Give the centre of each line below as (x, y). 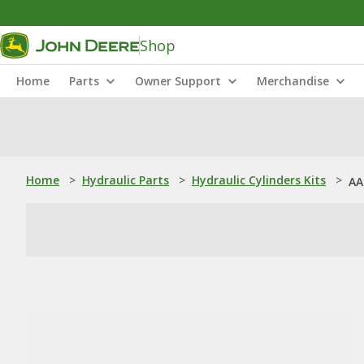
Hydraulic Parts (126, 180)
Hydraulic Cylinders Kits (259, 180)
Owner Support (178, 81)
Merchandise (293, 81)
